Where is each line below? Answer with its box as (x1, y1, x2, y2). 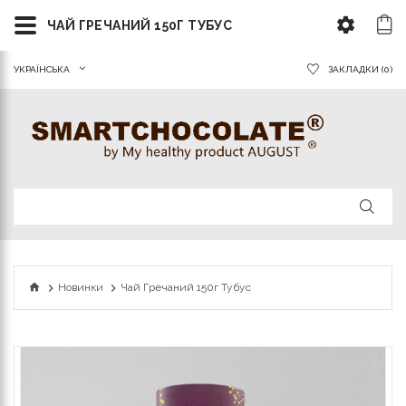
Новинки (58, 281, 103, 295)
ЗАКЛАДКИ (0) (328, 64, 392, 74)
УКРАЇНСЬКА (14, 64, 70, 74)
